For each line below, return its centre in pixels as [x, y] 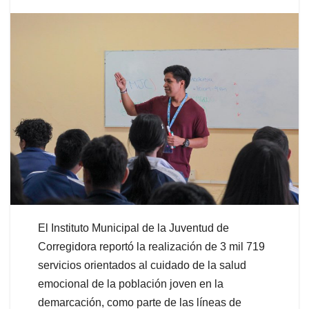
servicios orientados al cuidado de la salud [142, 266]
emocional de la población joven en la [131, 284]
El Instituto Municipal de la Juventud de [133, 228]
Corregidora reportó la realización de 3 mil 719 [151, 247]
